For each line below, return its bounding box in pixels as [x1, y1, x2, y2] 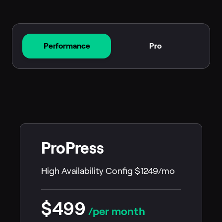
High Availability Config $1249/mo [41, 166, 175, 176]
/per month [86, 205, 145, 218]
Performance [43, 42, 90, 51]
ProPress [41, 139, 104, 158]
